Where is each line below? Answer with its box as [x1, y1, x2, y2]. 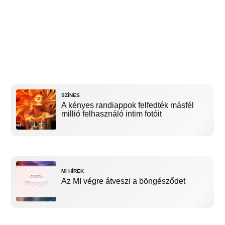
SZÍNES [61, 92, 80, 98]
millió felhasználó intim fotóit [61, 109, 162, 119]
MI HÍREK [61, 168, 84, 174]
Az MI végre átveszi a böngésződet [61, 177, 186, 186]
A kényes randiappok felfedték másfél [61, 101, 194, 110]
